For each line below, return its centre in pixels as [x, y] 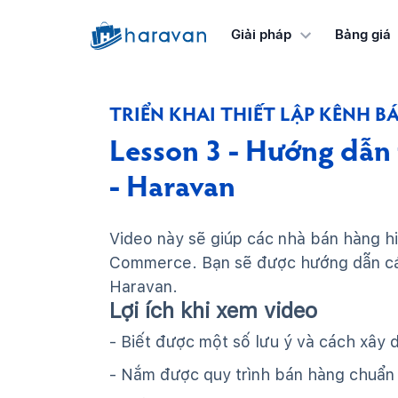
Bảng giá [362, 34]
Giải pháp [261, 35]
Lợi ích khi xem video [213, 310]
